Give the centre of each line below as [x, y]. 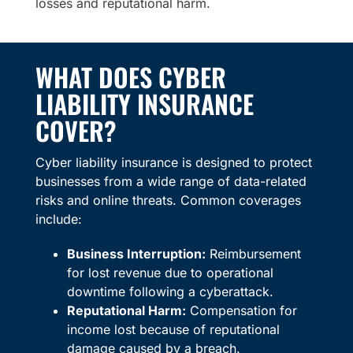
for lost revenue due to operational [170, 273]
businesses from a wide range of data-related [171, 182]
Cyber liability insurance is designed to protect [173, 163]
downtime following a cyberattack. [170, 292]
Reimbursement [253, 254]
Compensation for [241, 311]
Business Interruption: [136, 254]
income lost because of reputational [173, 330]
